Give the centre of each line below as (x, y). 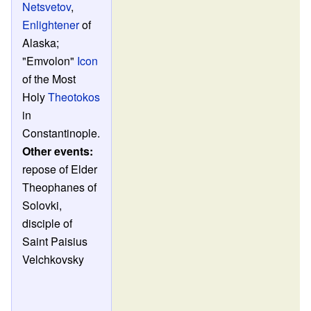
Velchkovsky (53, 259)
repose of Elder (60, 169)
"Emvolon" (50, 60)
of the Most (49, 78)
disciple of (48, 223)
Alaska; (41, 42)
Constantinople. (61, 133)
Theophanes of (60, 187)
